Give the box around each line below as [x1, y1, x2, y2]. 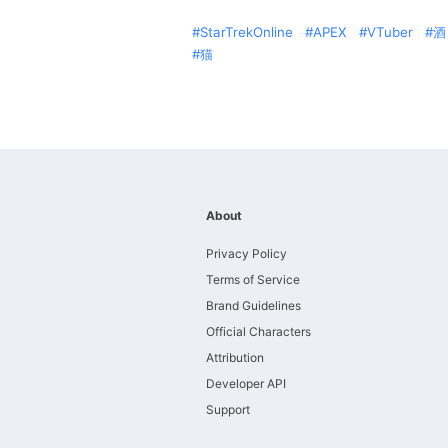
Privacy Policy [206, 246, 287, 261]
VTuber [367, 24, 413, 40]
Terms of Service [206, 272, 300, 287]
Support [206, 402, 250, 417]
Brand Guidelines [206, 298, 301, 313]
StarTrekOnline [200, 24, 293, 40]
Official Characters [206, 324, 311, 339]
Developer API [206, 376, 286, 391]
